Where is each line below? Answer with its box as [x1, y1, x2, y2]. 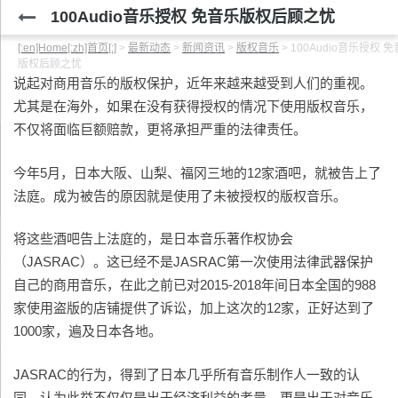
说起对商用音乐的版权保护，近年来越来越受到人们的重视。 [13, 76, 373, 91]
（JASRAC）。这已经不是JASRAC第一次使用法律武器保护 [13, 254, 373, 269]
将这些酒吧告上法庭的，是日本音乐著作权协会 [13, 231, 293, 246]
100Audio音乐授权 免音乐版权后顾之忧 [51, 8, 336, 26]
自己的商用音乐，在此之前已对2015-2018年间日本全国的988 [13, 277, 376, 292]
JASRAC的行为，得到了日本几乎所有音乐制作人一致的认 [13, 366, 360, 382]
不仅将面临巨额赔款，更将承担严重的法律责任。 [13, 122, 306, 137]
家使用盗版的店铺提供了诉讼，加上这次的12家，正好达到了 [13, 300, 374, 315]
